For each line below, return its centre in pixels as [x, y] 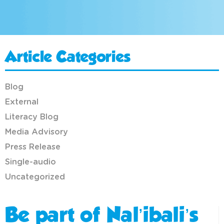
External [22, 102]
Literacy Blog [32, 117]
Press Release [33, 147]
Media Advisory [36, 132]
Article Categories [67, 58]
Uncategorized [35, 177]
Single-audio [30, 162]
